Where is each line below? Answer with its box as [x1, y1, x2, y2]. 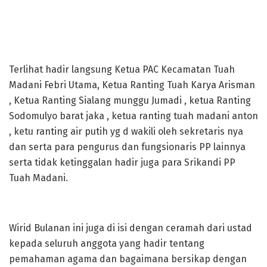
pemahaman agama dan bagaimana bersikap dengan [9, 253, 247, 265]
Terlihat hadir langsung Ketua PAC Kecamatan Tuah [9, 64, 235, 75]
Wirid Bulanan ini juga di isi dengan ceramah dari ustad [9, 222, 252, 234]
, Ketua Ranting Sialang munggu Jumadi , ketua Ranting [9, 95, 251, 106]
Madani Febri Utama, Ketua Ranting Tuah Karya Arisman [9, 79, 255, 91]
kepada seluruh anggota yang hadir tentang [9, 238, 204, 249]
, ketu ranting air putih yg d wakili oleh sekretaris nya [9, 126, 243, 137]
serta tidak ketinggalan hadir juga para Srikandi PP [9, 157, 235, 168]
